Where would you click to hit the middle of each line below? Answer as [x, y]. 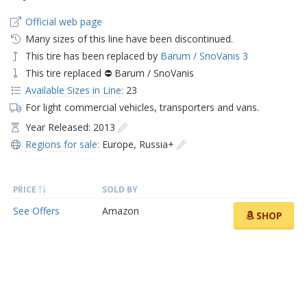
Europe [118, 144]
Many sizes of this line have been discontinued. [129, 38]
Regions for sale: [62, 144]
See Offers [36, 210]
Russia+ [156, 144]
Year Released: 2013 [71, 127]
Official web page [63, 21]
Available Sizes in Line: [74, 90]
